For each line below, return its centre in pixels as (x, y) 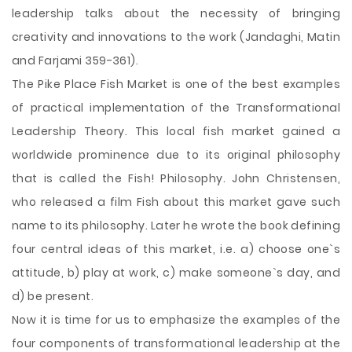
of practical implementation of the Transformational (176, 108)
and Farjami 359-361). (75, 60)
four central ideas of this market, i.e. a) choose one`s (176, 249)
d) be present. (53, 296)
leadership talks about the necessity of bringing (176, 13)
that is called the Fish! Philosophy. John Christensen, (176, 178)
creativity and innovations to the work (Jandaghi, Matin (176, 37)
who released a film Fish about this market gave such (176, 202)
